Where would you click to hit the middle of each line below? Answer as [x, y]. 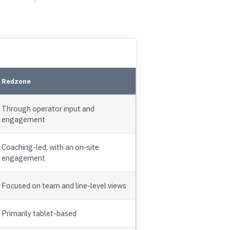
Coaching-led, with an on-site [50, 147]
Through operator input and [48, 108]
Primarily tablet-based [39, 213]
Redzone [16, 81]
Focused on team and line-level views [64, 185]
